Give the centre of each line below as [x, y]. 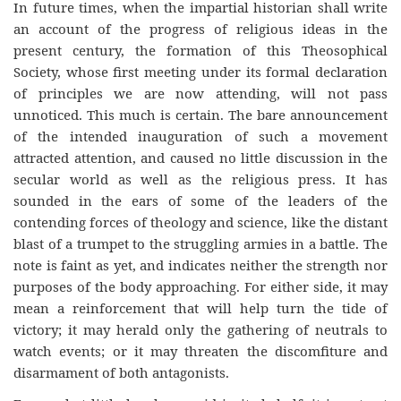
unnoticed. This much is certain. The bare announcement [200, 115]
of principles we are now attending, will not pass [200, 93]
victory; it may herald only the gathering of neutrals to [200, 329]
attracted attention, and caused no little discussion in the [200, 158]
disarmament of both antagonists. [121, 372]
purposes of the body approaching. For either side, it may [200, 286]
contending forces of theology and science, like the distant [200, 222]
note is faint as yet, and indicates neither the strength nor [200, 265]
